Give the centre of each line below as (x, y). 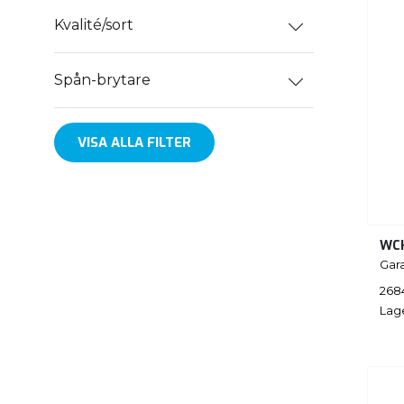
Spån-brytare (102, 80)
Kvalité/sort (94, 25)
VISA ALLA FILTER (134, 142)
